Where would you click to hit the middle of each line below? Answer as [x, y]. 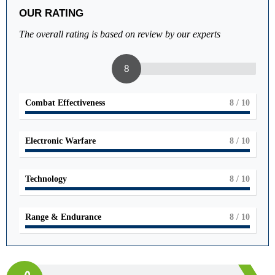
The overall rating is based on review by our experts [120, 34]
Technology [46, 179]
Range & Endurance [63, 217]
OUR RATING [51, 13]
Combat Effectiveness [65, 103]
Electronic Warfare [60, 141]
